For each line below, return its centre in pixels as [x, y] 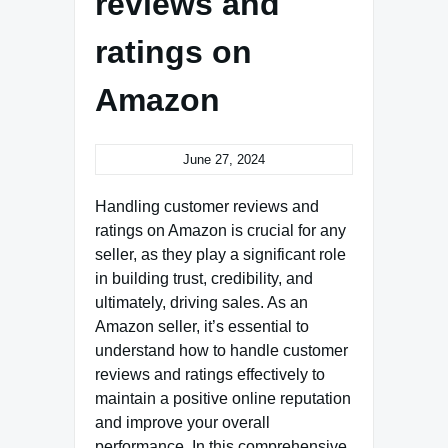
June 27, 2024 [224, 159]
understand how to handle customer [221, 350]
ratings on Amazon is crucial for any [220, 230]
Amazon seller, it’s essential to [202, 326]
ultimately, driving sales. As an [201, 302]
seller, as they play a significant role [220, 254]
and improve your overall [182, 422]
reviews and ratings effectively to [210, 374]
